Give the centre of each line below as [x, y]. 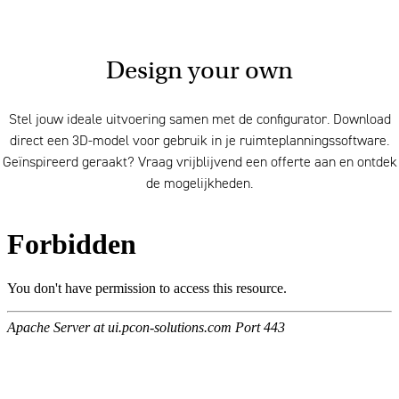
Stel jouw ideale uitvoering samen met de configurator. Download [199, 121]
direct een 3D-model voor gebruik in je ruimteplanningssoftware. [199, 142]
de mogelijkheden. [199, 185]
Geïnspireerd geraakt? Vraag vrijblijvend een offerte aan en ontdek [199, 163]
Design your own [199, 71]
